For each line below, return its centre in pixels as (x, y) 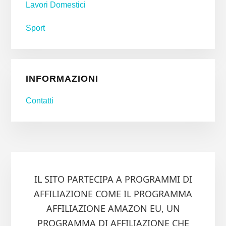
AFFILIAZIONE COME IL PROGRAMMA (113, 194)
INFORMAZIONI (62, 78)
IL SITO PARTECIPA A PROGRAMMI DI (113, 179)
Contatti (39, 100)
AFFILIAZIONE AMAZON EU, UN (113, 209)
